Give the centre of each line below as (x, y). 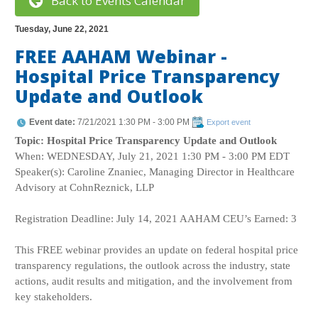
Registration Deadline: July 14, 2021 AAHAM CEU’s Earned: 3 (156, 218)
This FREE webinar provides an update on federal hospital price (157, 250)
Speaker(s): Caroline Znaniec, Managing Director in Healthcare (155, 171)
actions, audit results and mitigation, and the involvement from (154, 281)
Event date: (53, 122)
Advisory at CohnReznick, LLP (85, 187)
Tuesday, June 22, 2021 (62, 29)
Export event (229, 122)
